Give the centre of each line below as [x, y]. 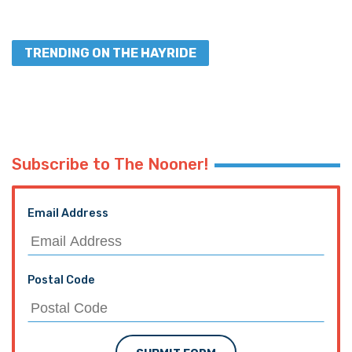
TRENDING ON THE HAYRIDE [110, 53]
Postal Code [61, 280]
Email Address [68, 213]
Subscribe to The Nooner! [110, 164]
